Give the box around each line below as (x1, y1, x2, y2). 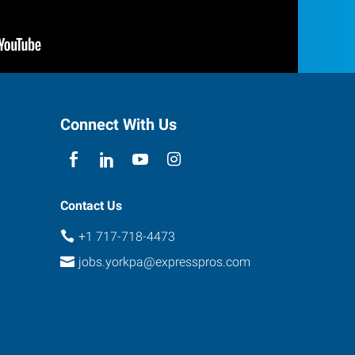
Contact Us (60, 197, 122, 213)
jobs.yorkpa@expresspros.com (78, 254, 250, 270)
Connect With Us (60, 114, 177, 134)
